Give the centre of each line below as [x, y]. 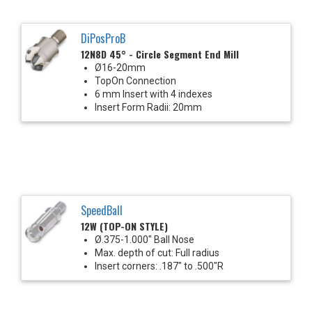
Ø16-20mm [120, 67]
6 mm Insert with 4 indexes [154, 94]
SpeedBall [102, 210]
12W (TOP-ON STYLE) [124, 226]
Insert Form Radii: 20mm [148, 107]
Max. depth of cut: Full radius [157, 252]
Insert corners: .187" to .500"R [159, 266]
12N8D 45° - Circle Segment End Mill [160, 54]
